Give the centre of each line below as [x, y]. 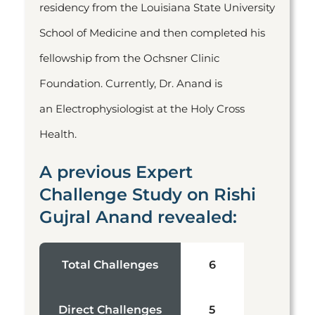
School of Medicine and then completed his [152, 33]
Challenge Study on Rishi [148, 194]
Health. [58, 134]
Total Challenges [110, 265]
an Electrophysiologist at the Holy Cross [142, 109]
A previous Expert [116, 172]
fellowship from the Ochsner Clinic [129, 58]
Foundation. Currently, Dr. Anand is [131, 83]
